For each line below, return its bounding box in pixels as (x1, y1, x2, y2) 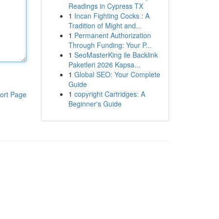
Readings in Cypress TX (68, 1, 143, 11)
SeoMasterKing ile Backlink (74, 50, 158, 60)
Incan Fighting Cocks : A (74, 11, 150, 21)
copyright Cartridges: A (74, 89, 145, 99)
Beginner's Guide (68, 99, 122, 109)
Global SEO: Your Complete (74, 69, 160, 79)
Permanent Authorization (74, 30, 151, 40)
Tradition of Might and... (68, 21, 142, 30)
